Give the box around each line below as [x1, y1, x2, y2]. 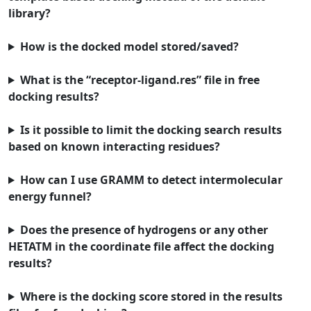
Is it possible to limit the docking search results [19, 122, 282, 137]
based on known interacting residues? [8, 139, 220, 154]
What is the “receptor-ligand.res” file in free [19, 72, 260, 87]
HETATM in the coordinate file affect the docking [8, 239, 274, 254]
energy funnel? [8, 189, 92, 204]
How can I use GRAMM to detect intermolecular [19, 172, 283, 187]
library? [8, 6, 51, 21]
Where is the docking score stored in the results [19, 289, 283, 304]
